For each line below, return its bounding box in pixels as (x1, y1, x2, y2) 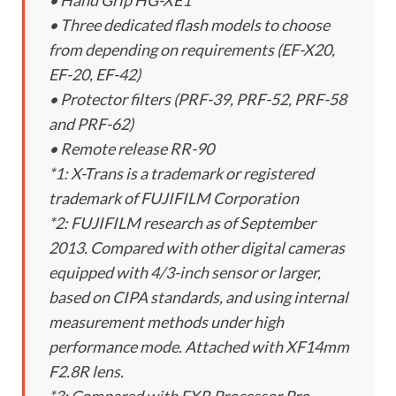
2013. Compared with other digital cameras (49, 238, 345, 258)
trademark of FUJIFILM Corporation (49, 188, 299, 209)
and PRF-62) (49, 114, 133, 134)
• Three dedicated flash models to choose (49, 15, 330, 35)
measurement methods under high (49, 312, 284, 332)
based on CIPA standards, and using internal (49, 287, 348, 308)
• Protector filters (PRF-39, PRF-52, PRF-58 (49, 89, 346, 110)
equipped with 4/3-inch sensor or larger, (49, 263, 321, 283)
